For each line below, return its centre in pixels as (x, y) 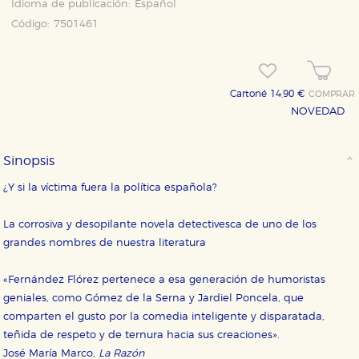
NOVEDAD (318, 111)
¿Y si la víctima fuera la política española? (111, 188)
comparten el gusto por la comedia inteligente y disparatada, (164, 317)
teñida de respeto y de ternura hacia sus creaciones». (142, 335)
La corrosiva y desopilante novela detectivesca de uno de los (160, 224)
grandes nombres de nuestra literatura (105, 243)
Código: (31, 24)
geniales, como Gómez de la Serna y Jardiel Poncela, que (154, 298)
